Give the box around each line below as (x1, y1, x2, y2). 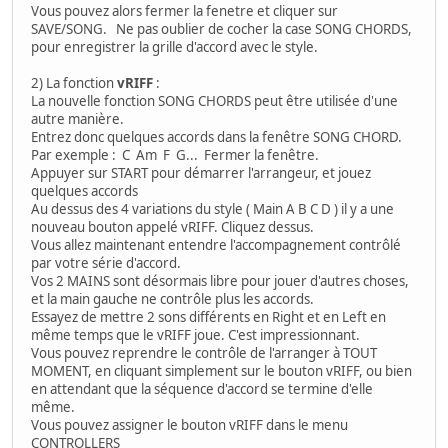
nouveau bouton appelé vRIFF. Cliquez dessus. (31, 218, 314, 237)
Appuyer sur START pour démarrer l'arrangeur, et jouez (31, 164, 371, 183)
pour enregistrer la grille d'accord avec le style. (31, 38, 318, 57)
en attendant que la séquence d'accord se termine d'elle (31, 380, 373, 399)
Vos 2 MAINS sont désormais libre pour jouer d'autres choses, (31, 272, 409, 291)
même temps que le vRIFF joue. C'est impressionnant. (31, 326, 360, 345)
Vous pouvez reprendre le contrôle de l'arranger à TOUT (31, 344, 377, 363)
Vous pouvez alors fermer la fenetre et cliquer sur (31, 2, 338, 21)
